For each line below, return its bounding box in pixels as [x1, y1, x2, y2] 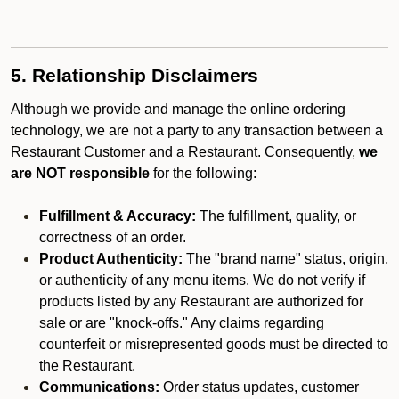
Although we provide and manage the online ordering [11, 102, 346, 117]
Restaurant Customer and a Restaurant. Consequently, [11, 144, 359, 159]
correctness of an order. [39, 230, 190, 245]
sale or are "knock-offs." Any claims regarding [39, 315, 324, 330]
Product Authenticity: [39, 251, 183, 266]
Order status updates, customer [159, 379, 359, 395]
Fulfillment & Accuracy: [39, 208, 196, 224]
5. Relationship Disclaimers [11, 65, 258, 86]
